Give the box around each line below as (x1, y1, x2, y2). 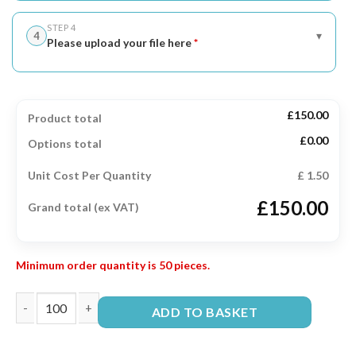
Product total (28, 110, 102, 125)
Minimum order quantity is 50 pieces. (16, 257, 210, 272)
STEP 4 (47, 21, 76, 33)
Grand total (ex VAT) (28, 199, 139, 214)
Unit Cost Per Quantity (28, 168, 151, 182)
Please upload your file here (47, 35, 192, 49)
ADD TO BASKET (151, 304, 258, 319)
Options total (28, 136, 102, 150)
